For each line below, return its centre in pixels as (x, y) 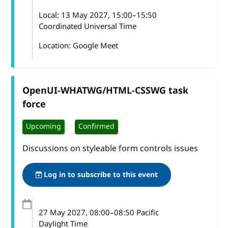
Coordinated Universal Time (88, 26)
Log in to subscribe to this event (100, 175)
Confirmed (97, 127)
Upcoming (44, 127)
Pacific (147, 212)
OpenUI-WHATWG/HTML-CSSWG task (106, 90)
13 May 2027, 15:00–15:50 (109, 15)
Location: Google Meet (79, 46)
